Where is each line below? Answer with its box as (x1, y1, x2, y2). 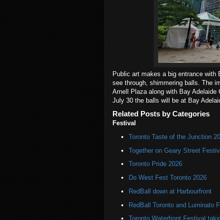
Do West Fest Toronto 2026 (128, 174, 207, 181)
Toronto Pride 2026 (128, 160, 182, 168)
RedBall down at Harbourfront (128, 187, 212, 195)
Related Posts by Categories (112, 110, 210, 118)
